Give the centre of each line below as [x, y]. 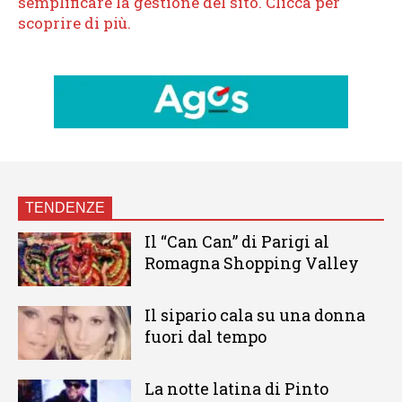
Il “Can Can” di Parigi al [236, 242]
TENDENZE [65, 208]
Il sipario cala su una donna [254, 315]
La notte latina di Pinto [236, 388]
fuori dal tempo [205, 337]
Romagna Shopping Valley [251, 263]
